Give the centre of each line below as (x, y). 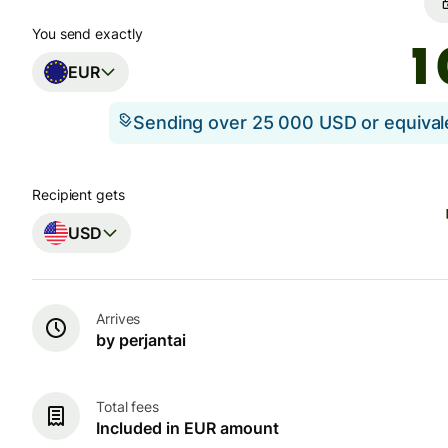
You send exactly (87, 33)
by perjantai (141, 339)
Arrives (118, 318)
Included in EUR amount (187, 427)
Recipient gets (78, 195)
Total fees (128, 406)
